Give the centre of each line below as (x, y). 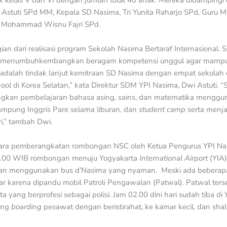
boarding (27, 207)
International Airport (174, 158)
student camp (163, 109)
